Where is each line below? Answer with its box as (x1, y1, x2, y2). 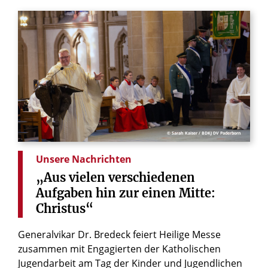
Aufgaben (36, 185, 93, 200)
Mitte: (179, 185, 215, 200)
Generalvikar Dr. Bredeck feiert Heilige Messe (18, 227, 221, 241)
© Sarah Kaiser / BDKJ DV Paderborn (167, 130, 241, 136)
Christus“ (36, 200, 93, 216)
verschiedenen (108, 169, 195, 185)
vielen (69, 169, 105, 185)
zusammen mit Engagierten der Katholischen (18, 242, 221, 255)
